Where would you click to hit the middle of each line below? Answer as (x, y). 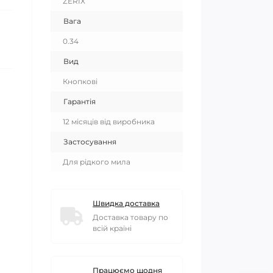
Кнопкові (80, 81)
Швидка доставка (126, 203)
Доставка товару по (130, 217)
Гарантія (80, 101)
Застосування (90, 142)
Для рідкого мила (97, 162)
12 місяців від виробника (109, 122)
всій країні (112, 228)
